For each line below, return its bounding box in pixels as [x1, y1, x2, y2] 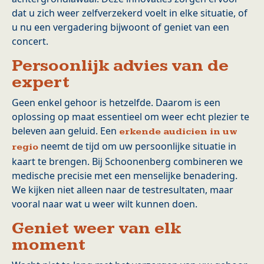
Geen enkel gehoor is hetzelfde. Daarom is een [12, 96, 220, 110]
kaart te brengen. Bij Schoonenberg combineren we [12, 155, 243, 169]
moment [12, 235, 85, 256]
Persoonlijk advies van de [12, 55, 229, 77]
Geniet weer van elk [12, 218, 181, 239]
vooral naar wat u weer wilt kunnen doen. [12, 197, 197, 211]
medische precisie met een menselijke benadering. [12, 169, 237, 183]
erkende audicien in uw [119, 126, 237, 138]
